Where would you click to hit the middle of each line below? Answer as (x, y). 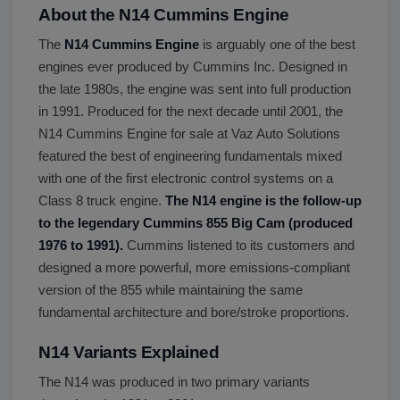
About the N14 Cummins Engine (164, 14)
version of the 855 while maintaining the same (171, 290)
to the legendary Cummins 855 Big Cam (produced (196, 223)
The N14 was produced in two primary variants (174, 382)
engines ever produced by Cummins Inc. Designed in (193, 67)
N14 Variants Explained (129, 352)
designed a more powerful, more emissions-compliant (194, 267)
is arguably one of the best (277, 44)
